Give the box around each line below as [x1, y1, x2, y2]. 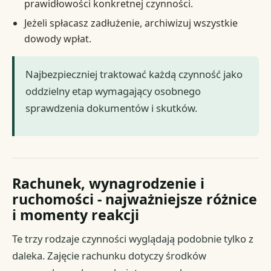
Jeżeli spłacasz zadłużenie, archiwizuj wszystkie [24, 16, 238, 30]
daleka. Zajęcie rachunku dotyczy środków [12, 249, 207, 263]
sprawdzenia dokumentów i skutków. [25, 101, 198, 116]
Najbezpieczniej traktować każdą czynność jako [25, 67, 243, 82]
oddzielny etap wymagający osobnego [25, 84, 201, 99]
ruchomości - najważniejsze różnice [12, 189, 258, 209]
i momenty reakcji [12, 204, 140, 224]
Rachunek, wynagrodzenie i [12, 173, 205, 193]
